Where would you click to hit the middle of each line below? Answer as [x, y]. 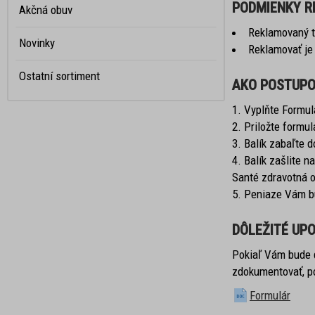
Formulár [270, 295]
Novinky [37, 43]
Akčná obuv [46, 10]
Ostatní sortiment [59, 76]
